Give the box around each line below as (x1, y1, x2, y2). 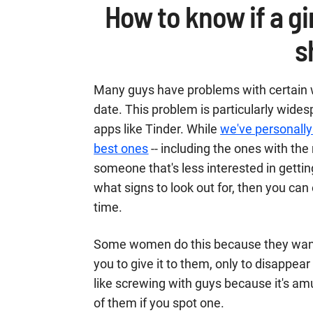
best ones (94, 141, 149, 156)
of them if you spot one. (94, 296, 225, 310)
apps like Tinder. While (94, 122, 221, 136)
